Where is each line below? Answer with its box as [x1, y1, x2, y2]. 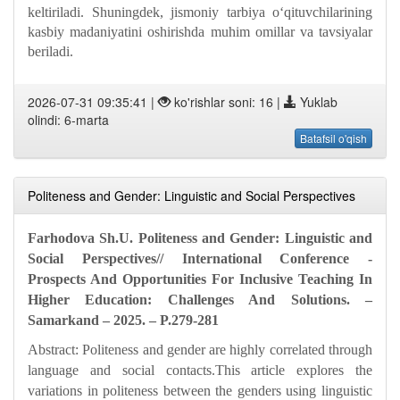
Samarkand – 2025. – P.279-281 [28, 312, 219, 328]
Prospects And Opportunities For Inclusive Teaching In [28, 271, 372, 287]
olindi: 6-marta [28, 111, 109, 129]
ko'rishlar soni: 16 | [171, 93, 284, 111]
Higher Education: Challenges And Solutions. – [28, 292, 372, 307]
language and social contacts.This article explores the [28, 362, 372, 378]
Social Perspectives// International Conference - [28, 251, 372, 266]
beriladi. [28, 44, 73, 59]
